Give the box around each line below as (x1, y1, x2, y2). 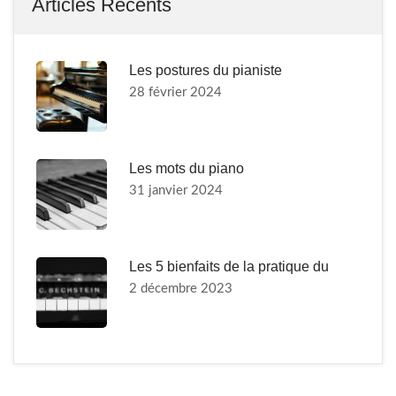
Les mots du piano (129, 161, 244, 176)
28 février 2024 (129, 86, 222, 99)
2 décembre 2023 (129, 282, 232, 295)
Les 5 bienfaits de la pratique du (129, 259, 329, 274)
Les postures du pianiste (129, 63, 282, 78)
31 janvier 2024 (129, 184, 223, 197)
